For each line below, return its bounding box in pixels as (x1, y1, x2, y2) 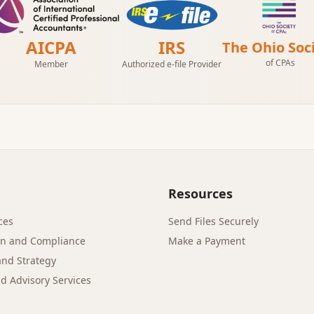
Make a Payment (168, 234, 245, 247)
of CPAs (265, 57, 295, 69)
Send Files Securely (168, 214, 259, 228)
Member (34, 58, 69, 70)
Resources (168, 185, 233, 202)
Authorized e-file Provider (121, 58, 221, 70)
